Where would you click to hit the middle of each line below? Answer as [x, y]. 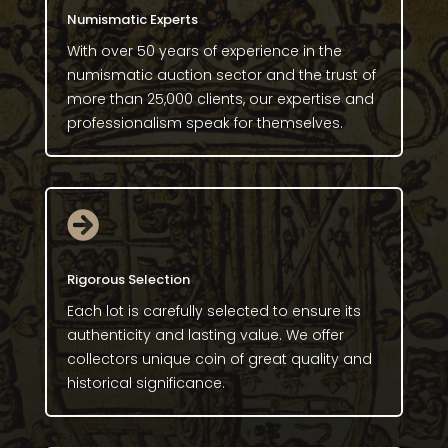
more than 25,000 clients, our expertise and [220, 98]
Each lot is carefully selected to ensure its [213, 310]
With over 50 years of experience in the [204, 50]
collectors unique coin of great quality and [219, 358]
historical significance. [145, 382]
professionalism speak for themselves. [204, 122]
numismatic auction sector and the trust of [221, 74]
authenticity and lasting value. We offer [205, 334]
